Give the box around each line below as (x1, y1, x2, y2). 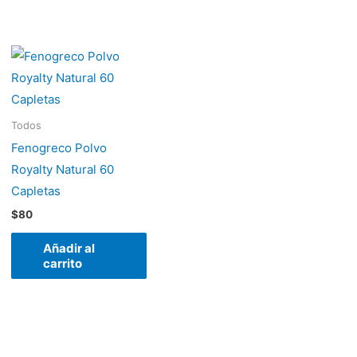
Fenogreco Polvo (10, 140, 107, 156)
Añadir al (42, 241, 95, 257)
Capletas (10, 183, 61, 199)
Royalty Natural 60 (10, 162, 114, 178)
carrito (42, 256, 82, 272)
